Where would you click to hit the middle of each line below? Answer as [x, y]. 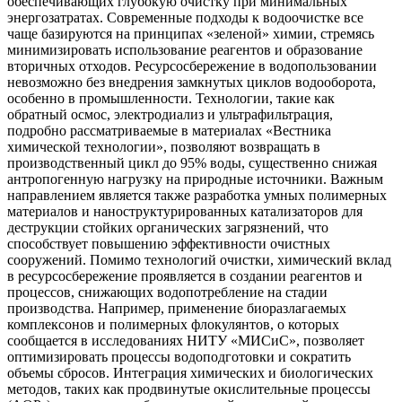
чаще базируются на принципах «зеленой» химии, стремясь [191, 34]
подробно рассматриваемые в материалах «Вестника [169, 131]
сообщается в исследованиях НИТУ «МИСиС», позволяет [186, 341]
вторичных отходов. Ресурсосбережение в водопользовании [192, 66]
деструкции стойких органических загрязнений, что [168, 228]
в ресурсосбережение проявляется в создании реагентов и [185, 276]
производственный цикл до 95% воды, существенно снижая [192, 163]
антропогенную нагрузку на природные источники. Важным [195, 179]
